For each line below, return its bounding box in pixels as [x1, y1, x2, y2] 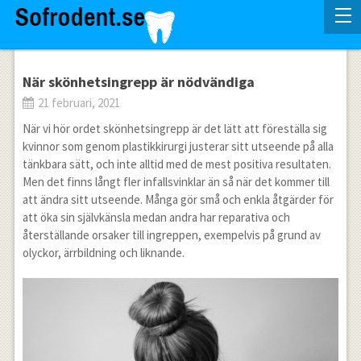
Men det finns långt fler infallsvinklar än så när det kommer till [22, 174, 330, 189]
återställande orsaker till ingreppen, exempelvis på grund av [22, 227, 321, 243]
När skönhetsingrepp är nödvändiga [22, 73, 255, 91]
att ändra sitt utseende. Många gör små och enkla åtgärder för [22, 192, 334, 207]
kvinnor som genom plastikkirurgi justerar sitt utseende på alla [22, 139, 334, 154]
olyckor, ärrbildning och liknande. [22, 245, 185, 260]
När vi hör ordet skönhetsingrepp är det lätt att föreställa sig [22, 121, 327, 136]
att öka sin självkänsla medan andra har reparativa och [22, 210, 290, 225]
